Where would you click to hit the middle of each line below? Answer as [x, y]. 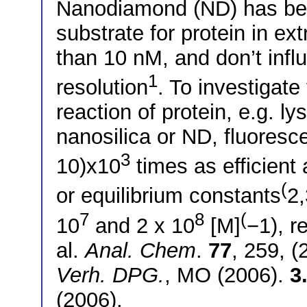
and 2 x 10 [142, 226]
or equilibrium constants [169, 196]
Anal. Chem [140, 251]
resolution [102, 88]
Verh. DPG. [110, 275]
